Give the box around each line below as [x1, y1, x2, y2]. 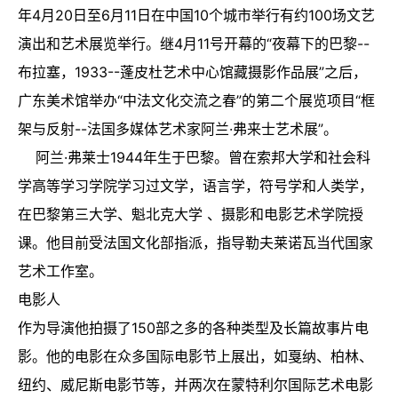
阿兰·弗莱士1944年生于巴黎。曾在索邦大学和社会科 [18, 147, 370, 166]
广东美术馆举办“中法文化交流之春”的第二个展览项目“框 [18, 91, 375, 109]
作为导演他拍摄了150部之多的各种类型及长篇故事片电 [18, 318, 369, 337]
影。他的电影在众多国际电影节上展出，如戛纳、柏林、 [18, 346, 373, 365]
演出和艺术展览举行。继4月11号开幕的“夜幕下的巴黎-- [18, 34, 370, 52]
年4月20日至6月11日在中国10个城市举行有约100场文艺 [18, 5, 375, 24]
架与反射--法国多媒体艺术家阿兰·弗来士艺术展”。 [18, 119, 338, 138]
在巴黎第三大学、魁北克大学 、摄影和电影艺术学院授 [18, 204, 363, 223]
